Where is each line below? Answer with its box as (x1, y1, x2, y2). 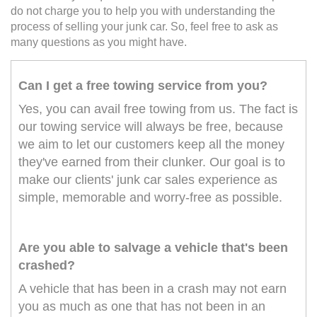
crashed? (18, 258, 75, 273)
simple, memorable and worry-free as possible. (18, 190, 282, 205)
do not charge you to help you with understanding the (11, 5, 275, 18)
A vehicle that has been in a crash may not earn (18, 282, 287, 296)
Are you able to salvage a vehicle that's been (18, 241, 288, 255)
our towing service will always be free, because (18, 120, 283, 134)
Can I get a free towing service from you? (18, 79, 267, 93)
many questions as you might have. (11, 36, 187, 49)
